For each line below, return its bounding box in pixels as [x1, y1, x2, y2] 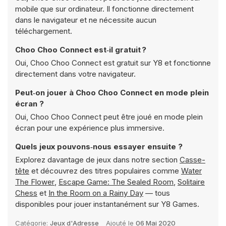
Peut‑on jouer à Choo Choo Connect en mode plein [15, 88, 209, 97]
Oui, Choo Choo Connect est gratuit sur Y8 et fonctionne [15, 58, 211, 68]
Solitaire [178, 177, 205, 187]
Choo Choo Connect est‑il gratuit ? [15, 45, 146, 54]
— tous [143, 188, 170, 198]
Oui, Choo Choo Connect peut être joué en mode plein [15, 112, 203, 122]
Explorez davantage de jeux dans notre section [15, 155, 180, 164]
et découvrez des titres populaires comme [29, 166, 181, 176]
